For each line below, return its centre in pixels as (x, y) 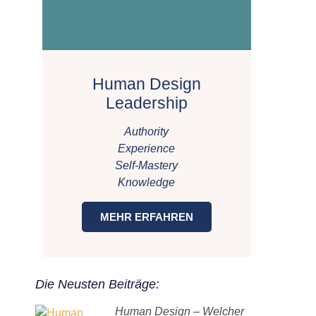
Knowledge (147, 182)
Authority (147, 132)
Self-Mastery (147, 165)
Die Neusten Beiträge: (97, 284)
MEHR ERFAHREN (146, 217)
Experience (147, 148)
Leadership (146, 103)
